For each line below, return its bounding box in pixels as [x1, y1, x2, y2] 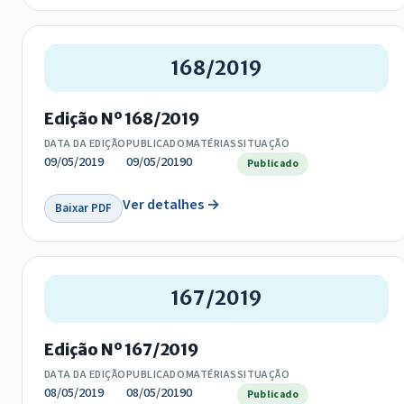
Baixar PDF [55, 199, 113, 216]
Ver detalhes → [123, 194, 221, 215]
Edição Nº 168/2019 [44, 108, 199, 129]
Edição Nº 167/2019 [44, 339, 198, 360]
